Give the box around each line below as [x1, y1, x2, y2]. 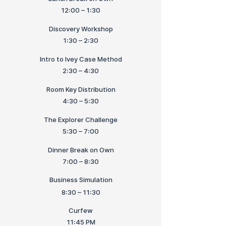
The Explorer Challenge [44, 116, 118, 124]
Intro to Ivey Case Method [39, 55, 122, 63]
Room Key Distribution [46, 85, 116, 93]
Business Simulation [49, 176, 112, 184]
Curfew [69, 206, 93, 214]
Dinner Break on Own [47, 146, 114, 154]
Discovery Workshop [48, 25, 113, 33]
